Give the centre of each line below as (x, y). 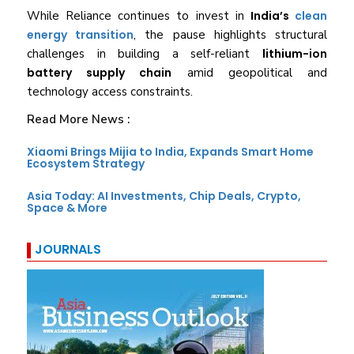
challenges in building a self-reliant (145, 54)
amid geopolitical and (249, 73)
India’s (272, 16)
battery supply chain (100, 73)
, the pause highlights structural (230, 35)
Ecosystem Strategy (86, 164)
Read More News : (79, 120)
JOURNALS (68, 250)
